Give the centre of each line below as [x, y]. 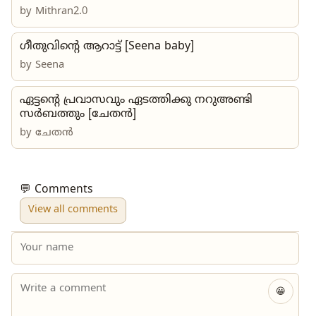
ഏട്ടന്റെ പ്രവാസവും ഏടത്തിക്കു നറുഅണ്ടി [136, 100]
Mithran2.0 [61, 11]
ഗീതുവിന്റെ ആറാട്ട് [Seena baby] [107, 46]
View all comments [73, 211]
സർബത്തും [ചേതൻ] [78, 114]
